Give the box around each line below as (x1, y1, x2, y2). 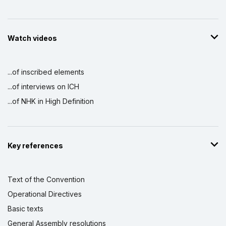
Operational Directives (8, 190, 82, 199)
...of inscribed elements (8, 68, 84, 77)
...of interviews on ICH (8, 82, 79, 91)
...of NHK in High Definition (8, 97, 94, 106)
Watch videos (8, 34, 57, 43)
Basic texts (8, 204, 43, 213)
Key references (8, 141, 63, 150)
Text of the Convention (8, 175, 85, 184)
